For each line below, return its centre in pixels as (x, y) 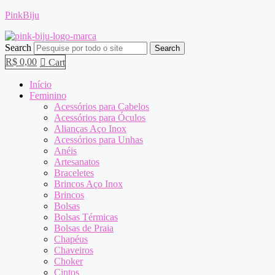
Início (41, 84)
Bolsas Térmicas (86, 217)
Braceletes (74, 173)
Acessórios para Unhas (99, 140)
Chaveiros (74, 250)
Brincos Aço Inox (88, 184)
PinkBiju (22, 15)
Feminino (48, 95)
